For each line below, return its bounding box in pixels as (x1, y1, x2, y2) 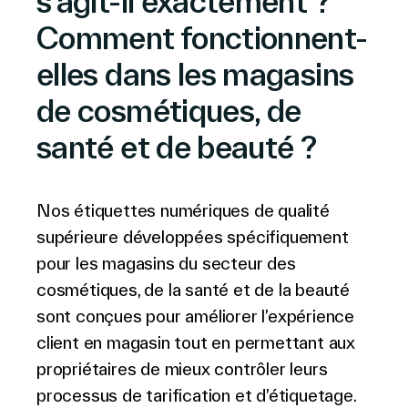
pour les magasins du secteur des (36, 253, 296, 273)
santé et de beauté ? (36, 129, 317, 165)
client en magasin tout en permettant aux (36, 332, 355, 352)
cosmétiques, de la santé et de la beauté (36, 280, 350, 300)
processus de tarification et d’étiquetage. (36, 385, 357, 405)
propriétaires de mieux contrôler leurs (36, 359, 328, 379)
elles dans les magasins (36, 56, 354, 92)
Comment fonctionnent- (36, 20, 368, 56)
